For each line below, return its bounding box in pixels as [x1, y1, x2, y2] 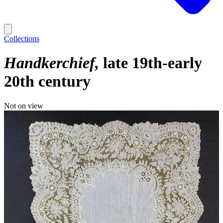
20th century [4, 72, 91, 91]
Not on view [4, 101, 43, 110]
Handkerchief [4, 54, 95, 72]
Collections [4, 34, 39, 43]
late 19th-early [103, 54, 202, 72]
